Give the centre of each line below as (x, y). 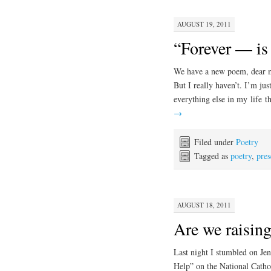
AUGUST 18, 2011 (204, 205)
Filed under (215, 142)
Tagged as (212, 155)
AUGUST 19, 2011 (204, 24)
